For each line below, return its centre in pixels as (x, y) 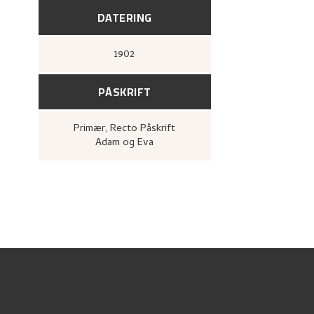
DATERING (124, 18)
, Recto (123, 129)
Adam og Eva (125, 143)
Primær (93, 129)
